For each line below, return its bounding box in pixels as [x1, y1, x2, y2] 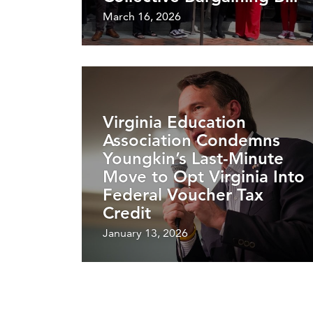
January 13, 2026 [103, 226, 188, 240]
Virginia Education [103, 111, 246, 132]
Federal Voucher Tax [103, 184, 263, 205]
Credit [103, 202, 151, 223]
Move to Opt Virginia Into [103, 166, 305, 187]
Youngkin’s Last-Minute [103, 147, 284, 168]
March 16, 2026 [103, 9, 181, 23]
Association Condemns [103, 129, 280, 150]
